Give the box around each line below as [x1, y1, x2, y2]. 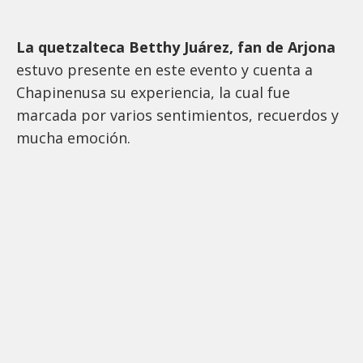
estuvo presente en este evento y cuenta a [16, 60, 313, 80]
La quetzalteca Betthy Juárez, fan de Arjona [16, 37, 335, 58]
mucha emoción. [16, 128, 135, 148]
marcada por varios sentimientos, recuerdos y [16, 105, 339, 126]
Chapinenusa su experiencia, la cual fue [16, 83, 290, 103]
